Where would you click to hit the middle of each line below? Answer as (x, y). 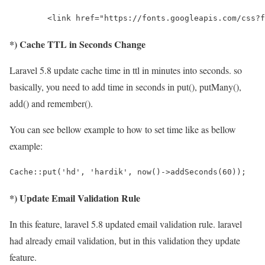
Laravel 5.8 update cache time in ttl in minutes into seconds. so (126, 70)
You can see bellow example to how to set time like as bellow (123, 129)
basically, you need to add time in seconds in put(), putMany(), (125, 86)
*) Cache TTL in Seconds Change (77, 44)
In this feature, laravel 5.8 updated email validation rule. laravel (126, 224)
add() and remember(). (51, 103)
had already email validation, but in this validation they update (125, 240)
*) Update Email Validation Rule (75, 198)
